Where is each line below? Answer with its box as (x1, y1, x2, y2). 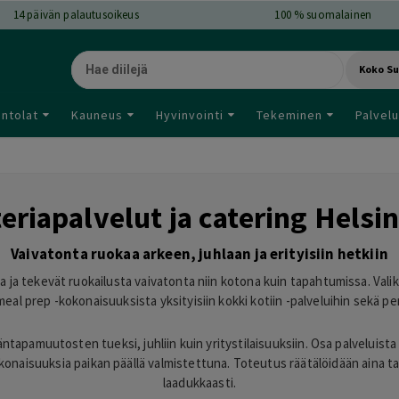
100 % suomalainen (274, 7, 372, 22)
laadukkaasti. (162, 374, 237, 392)
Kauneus (71, 106, 123, 123)
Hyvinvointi (156, 106, 224, 123)
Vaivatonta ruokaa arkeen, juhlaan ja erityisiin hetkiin (11, 243, 388, 264)
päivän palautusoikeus (24, 7, 139, 22)
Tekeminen (256, 106, 322, 123)
